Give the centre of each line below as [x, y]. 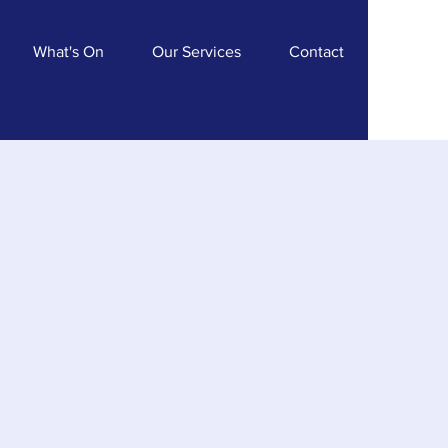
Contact [316, 51]
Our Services [196, 51]
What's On [68, 51]
